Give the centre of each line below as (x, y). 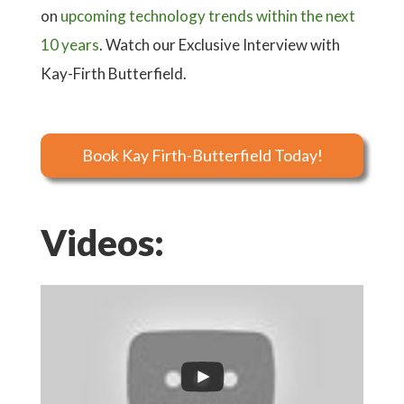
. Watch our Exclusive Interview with (220, 45)
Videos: (102, 243)
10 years (70, 45)
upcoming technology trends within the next (208, 16)
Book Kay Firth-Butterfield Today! (202, 155)
